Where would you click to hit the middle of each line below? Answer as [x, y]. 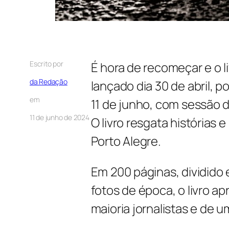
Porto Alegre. [126, 141]
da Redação [49, 81]
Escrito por [47, 63]
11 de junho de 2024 [60, 117]
